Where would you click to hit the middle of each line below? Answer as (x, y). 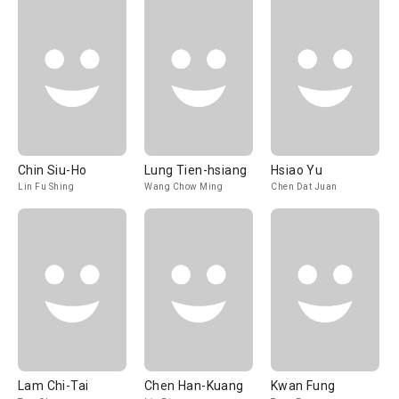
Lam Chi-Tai (53, 386)
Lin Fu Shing (46, 187)
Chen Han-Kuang (194, 386)
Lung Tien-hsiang (196, 170)
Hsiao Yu (297, 170)
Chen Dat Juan (304, 187)
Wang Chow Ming (183, 187)
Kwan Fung (303, 386)
